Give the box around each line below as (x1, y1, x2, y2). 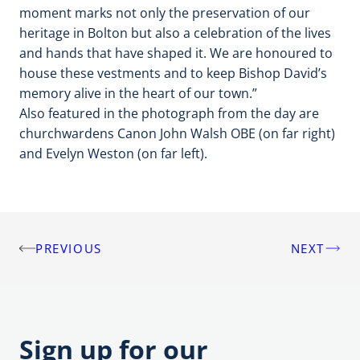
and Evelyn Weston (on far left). (19, 145, 207, 163)
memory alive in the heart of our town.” (19, 84, 257, 103)
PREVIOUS (35, 239, 102, 256)
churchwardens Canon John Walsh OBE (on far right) (19, 125, 335, 143)
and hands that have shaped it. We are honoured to (19, 44, 333, 63)
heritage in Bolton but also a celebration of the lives (19, 24, 331, 43)
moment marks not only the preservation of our (19, 4, 310, 22)
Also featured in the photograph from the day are (19, 104, 319, 123)
